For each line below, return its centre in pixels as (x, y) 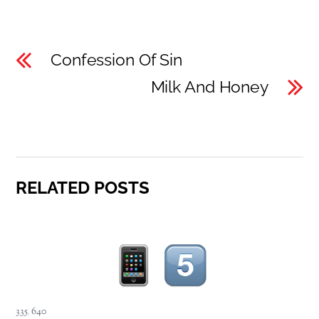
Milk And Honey (209, 87)
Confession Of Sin (117, 59)
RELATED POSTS (83, 188)
